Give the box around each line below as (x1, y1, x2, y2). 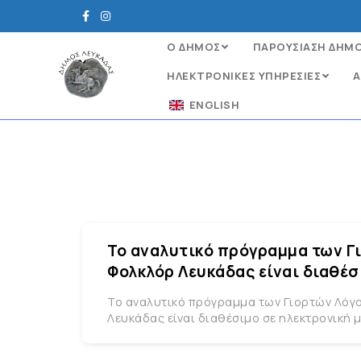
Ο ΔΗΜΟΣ (167, 39, 221, 54)
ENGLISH (189, 98, 239, 112)
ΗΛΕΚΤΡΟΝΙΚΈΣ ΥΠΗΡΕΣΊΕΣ (167, 68, 321, 83)
